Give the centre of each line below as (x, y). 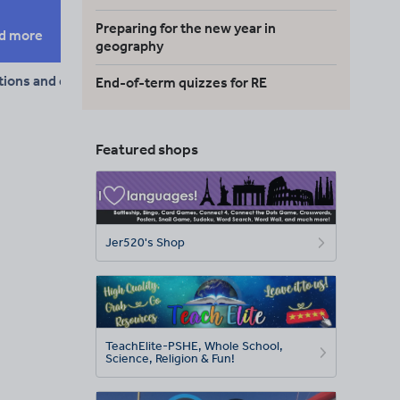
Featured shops (147, 149)
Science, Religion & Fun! (170, 358)
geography (129, 46)
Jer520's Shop (145, 242)
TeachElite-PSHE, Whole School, (194, 346)
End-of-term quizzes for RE (181, 83)
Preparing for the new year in (186, 28)
